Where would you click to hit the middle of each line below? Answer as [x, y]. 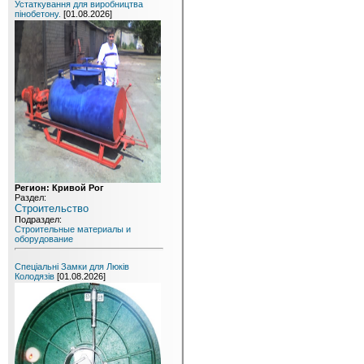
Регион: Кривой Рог [59, 188]
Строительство [52, 208]
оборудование [44, 239]
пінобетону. [38, 14]
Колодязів [35, 276]
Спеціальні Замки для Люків [72, 266]
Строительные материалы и [73, 229]
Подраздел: [38, 219]
